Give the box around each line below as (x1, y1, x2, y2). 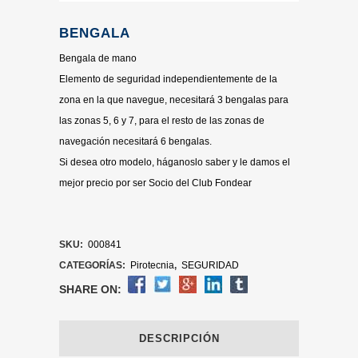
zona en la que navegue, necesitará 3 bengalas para (59, 94, 288, 105)
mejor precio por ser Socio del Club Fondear (59, 177, 252, 189)
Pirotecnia (130, 260, 174, 271)
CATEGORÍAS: (59, 260, 128, 271)
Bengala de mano (59, 53, 137, 64)
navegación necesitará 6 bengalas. (59, 136, 212, 147)
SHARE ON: (59, 283, 121, 296)
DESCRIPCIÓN (138, 332, 220, 344)
